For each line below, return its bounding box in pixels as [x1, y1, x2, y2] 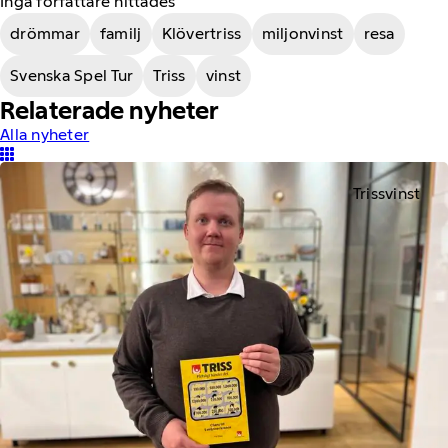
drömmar [10, 24, 80, 44]
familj [99, 24, 142, 44]
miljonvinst [261, 24, 344, 44]
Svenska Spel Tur [10, 66, 134, 86]
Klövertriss [161, 24, 242, 44]
